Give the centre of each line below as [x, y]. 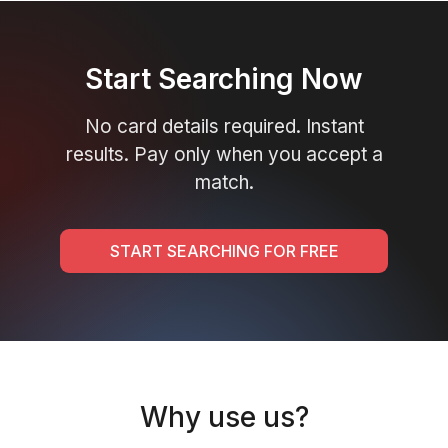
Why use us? [224, 417]
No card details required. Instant [224, 126]
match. [224, 182]
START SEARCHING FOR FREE [224, 251]
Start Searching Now [224, 79]
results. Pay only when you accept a [224, 154]
